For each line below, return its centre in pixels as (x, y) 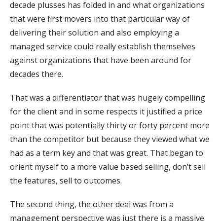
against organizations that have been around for (101, 60)
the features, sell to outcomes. (66, 180)
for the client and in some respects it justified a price (106, 111)
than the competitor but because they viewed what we (110, 139)
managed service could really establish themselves (103, 46)
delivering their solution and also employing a (94, 32)
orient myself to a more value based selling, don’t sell (108, 166)
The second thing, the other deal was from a (92, 204)
